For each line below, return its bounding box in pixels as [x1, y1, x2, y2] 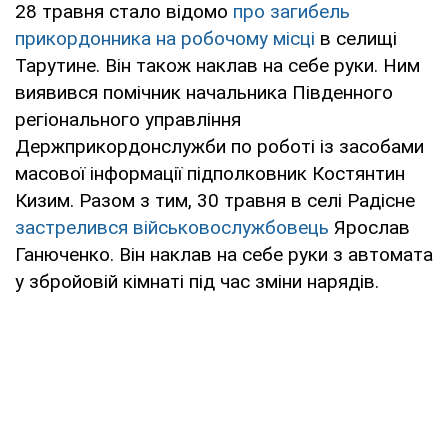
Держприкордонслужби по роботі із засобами [15, 134, 424, 158]
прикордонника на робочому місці [15, 26, 315, 50]
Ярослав [329, 215, 410, 239]
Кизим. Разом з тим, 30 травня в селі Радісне [15, 188, 415, 212]
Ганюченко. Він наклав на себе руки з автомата [15, 242, 433, 266]
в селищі [315, 26, 397, 50]
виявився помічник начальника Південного [15, 80, 393, 104]
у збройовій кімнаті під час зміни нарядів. [15, 269, 379, 293]
